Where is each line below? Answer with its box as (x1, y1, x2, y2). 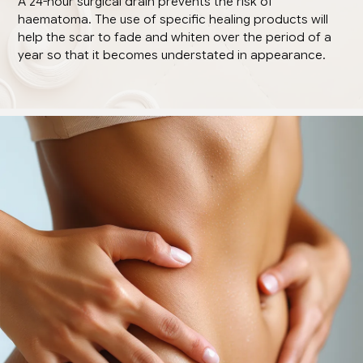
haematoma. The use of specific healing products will (18, 11, 329, 27)
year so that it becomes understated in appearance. (18, 47, 327, 62)
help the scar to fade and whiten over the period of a (18, 29, 332, 45)
